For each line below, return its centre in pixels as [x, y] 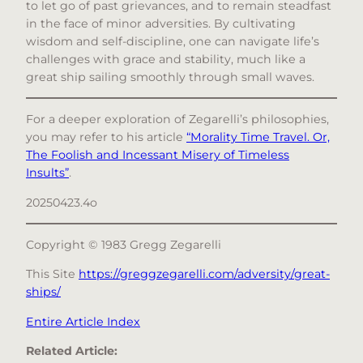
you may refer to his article [106, 137]
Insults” [47, 173]
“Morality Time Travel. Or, [258, 137]
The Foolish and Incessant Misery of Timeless [158, 155]
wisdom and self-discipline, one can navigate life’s [173, 41]
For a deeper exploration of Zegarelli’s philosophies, [177, 120]
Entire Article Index [83, 321]
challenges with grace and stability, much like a [166, 59]
